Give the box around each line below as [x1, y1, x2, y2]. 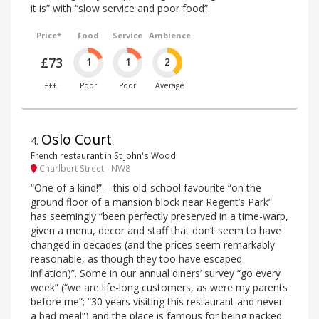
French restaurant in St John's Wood [31, 150, 176, 162]
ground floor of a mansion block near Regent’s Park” [31, 194, 272, 209]
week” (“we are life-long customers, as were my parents [31, 280, 288, 294]
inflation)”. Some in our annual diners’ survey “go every [31, 266, 281, 280]
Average [155, 80, 184, 90]
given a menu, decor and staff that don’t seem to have [31, 223, 281, 237]
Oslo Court [41, 129, 112, 149]
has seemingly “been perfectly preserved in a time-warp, [31, 209, 288, 223]
